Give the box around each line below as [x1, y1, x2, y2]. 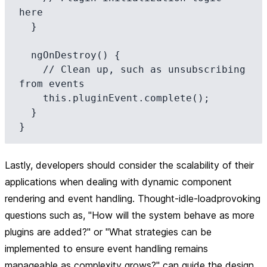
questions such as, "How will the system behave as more [5, 209, 254, 221]
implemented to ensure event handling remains [5, 243, 208, 254]
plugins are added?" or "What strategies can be [5, 226, 212, 238]
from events [19, 78, 85, 89]
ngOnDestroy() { [19, 49, 31, 61]
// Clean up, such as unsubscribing [19, 64, 43, 75]
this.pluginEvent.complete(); [19, 92, 43, 104]
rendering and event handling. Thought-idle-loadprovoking [5, 193, 260, 204]
